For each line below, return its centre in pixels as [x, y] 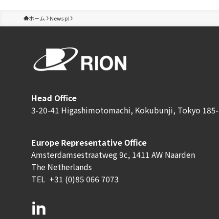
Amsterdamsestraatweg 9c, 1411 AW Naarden [113, 154]
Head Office [54, 98]
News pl [59, 18]
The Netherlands [62, 166]
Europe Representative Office [89, 142]
